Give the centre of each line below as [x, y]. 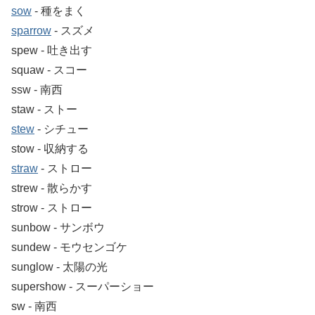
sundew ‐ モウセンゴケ [69, 247]
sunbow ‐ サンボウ [58, 227]
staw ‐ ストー [44, 109]
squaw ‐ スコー [49, 70]
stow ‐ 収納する [50, 148]
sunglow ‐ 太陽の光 [59, 266]
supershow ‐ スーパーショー [83, 286]
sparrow [31, 30]
